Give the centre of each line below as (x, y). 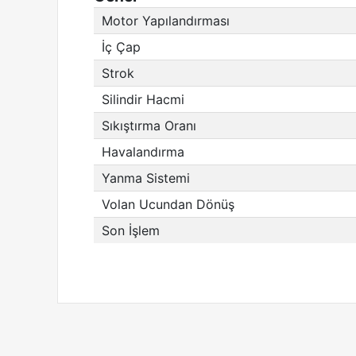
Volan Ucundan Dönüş (168, 204)
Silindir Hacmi (143, 99)
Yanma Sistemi (146, 178)
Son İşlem (131, 230)
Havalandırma (143, 152)
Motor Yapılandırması (166, 21)
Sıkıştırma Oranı (149, 126)
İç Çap (121, 47)
